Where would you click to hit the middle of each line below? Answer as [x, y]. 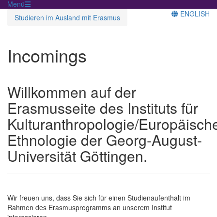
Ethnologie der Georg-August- [105, 139]
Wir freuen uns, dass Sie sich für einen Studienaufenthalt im [99, 197]
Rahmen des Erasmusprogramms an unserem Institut [90, 207]
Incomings [47, 55]
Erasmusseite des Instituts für [103, 108]
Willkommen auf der [72, 92]
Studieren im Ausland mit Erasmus [67, 17]
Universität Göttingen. [77, 155]
